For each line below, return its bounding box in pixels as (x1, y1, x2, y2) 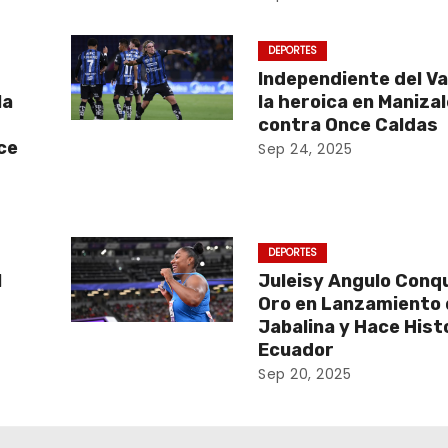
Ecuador (258, 339, 335, 361)
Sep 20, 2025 (258, 364, 352, 384)
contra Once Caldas (258, 114, 439, 136)
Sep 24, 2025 (258, 139, 353, 159)
